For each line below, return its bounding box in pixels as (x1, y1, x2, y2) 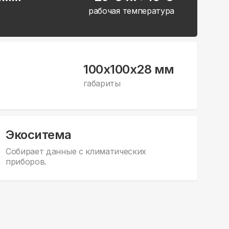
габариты (83, 78, 121, 88)
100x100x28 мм (83, 61, 174, 77)
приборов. (6, 156, 47, 167)
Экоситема (6, 127, 72, 143)
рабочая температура (88, 5, 174, 16)
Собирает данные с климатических (6, 146, 147, 157)
